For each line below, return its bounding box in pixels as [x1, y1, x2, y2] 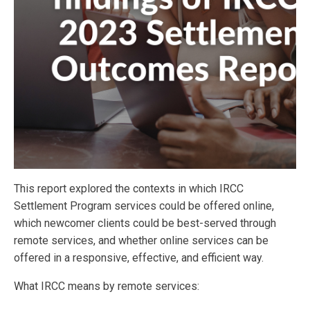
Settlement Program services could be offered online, [14, 199, 274, 213]
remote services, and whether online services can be [14, 234, 268, 248]
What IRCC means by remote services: [14, 280, 199, 293]
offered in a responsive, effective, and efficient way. [14, 251, 264, 265]
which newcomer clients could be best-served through [14, 217, 276, 230]
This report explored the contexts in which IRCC [14, 182, 244, 196]
